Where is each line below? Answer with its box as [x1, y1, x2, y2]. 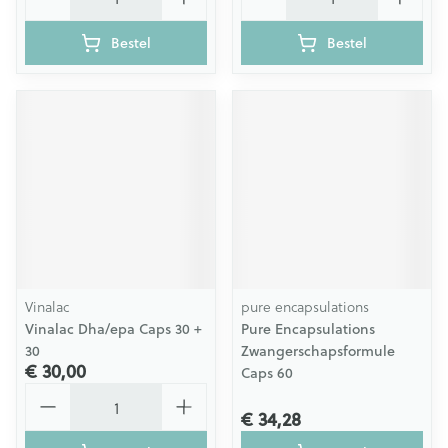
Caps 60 [241, 363, 293, 383]
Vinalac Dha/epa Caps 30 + [25, 319, 202, 339]
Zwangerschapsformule [241, 341, 395, 361]
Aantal [24, 380, 73, 403]
